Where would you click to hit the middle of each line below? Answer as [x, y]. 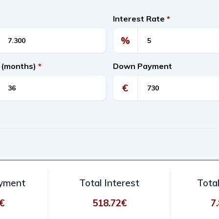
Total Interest [109, 183]
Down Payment [142, 66]
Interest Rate [140, 19]
